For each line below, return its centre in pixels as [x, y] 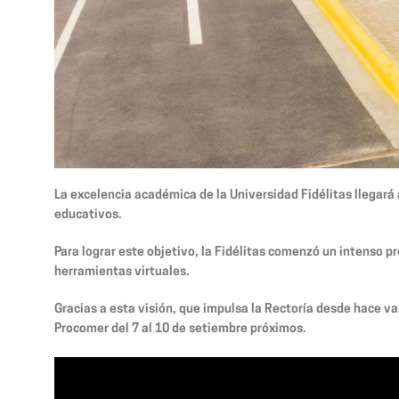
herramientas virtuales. [122, 272]
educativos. [88, 215]
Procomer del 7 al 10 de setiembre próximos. [180, 329]
